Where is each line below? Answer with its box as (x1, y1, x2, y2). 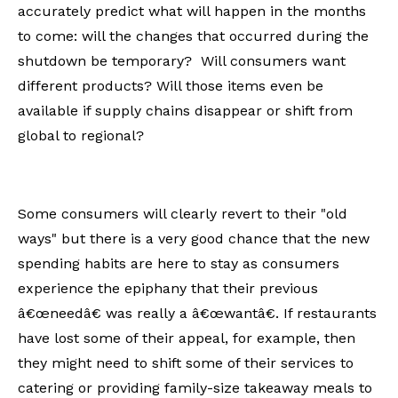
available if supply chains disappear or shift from (18, 101, 353, 119)
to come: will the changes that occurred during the (18, 27, 369, 44)
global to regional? (18, 126, 144, 144)
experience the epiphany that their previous (18, 279, 318, 297)
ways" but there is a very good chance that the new (18, 229, 370, 247)
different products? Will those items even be (18, 76, 323, 94)
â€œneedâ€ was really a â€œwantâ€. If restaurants (18, 304, 377, 322)
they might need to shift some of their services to (18, 354, 354, 371)
